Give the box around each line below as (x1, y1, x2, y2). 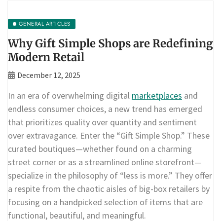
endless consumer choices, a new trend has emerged (8, 103, 202, 114)
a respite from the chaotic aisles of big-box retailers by (8, 183, 210, 194)
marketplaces (132, 89, 182, 101)
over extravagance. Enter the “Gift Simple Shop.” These (8, 129, 210, 141)
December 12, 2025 (17, 70, 80, 80)
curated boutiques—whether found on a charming (8, 143, 192, 154)
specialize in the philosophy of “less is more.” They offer (8, 169, 212, 181)
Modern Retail (8, 50, 84, 64)
